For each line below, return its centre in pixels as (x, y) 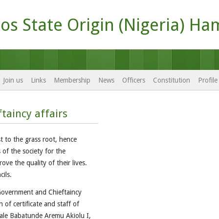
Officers (134, 80)
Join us (13, 80)
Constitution (172, 80)
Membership (72, 80)
